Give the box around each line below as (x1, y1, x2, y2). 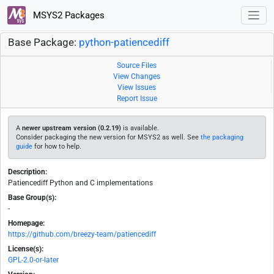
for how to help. (32, 143, 81, 151)
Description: (8, 168, 47, 177)
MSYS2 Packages (30, 9, 105, 21)
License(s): (8, 245, 43, 254)
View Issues (117, 83, 156, 92)
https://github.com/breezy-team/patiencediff (8, 230, 156, 239)
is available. (121, 124, 159, 133)
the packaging (201, 133, 243, 142)
